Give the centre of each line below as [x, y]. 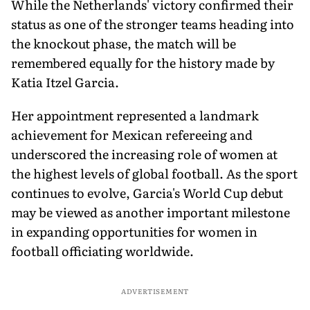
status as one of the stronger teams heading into [153, 24]
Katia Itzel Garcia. [65, 82]
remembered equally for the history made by [143, 62]
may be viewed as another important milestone [151, 212]
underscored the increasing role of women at [144, 154]
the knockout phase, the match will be [124, 43]
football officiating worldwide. [102, 250]
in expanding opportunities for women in [134, 231]
